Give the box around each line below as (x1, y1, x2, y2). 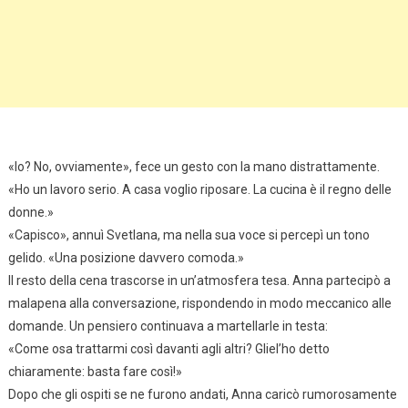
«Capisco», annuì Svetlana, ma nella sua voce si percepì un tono (7, 227, 370, 242)
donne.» (7, 204, 54, 219)
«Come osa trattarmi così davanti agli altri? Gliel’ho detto (7, 341, 330, 356)
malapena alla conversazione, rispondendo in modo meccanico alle (7, 295, 392, 311)
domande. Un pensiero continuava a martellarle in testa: (7, 318, 328, 333)
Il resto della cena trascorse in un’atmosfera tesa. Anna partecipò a (7, 272, 391, 288)
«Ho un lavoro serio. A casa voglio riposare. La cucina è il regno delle (7, 181, 392, 197)
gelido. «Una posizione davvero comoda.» (7, 250, 244, 265)
